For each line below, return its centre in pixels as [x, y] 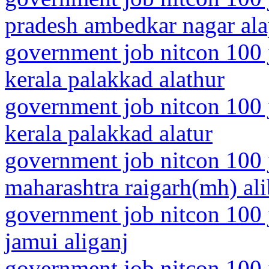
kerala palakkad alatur [109, 133]
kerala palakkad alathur [115, 79]
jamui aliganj [67, 241]
